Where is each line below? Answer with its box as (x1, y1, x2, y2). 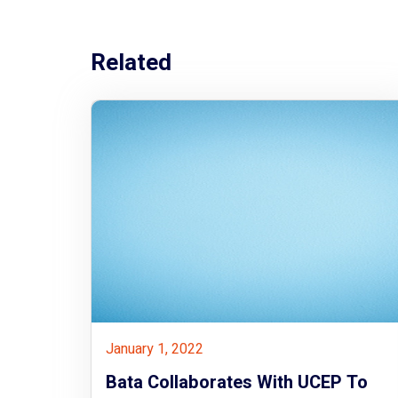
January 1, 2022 (106, 338, 203, 361)
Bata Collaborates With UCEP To (106, 370, 368, 396)
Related (91, 46, 171, 81)
